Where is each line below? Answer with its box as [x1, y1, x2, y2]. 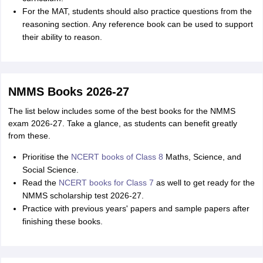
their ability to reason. [22, 32, 102, 42]
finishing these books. [22, 217, 103, 226]
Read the [22, 178, 59, 187]
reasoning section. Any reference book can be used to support [22, 19, 253, 29]
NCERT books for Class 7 [58, 178, 154, 187]
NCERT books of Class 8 [70, 152, 163, 161]
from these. [8, 131, 50, 140]
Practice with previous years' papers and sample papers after [22, 204, 249, 213]
